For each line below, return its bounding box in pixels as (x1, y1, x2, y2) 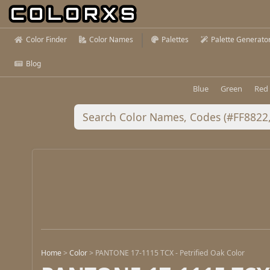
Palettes (162, 34, 189, 45)
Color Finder (26, 34, 67, 45)
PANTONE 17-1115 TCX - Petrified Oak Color (95, 248, 245, 259)
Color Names (89, 34, 133, 45)
